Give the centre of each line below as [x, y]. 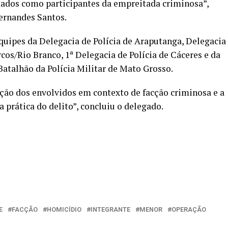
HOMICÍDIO [64, 210]
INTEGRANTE [110, 210]
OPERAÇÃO [189, 210]
